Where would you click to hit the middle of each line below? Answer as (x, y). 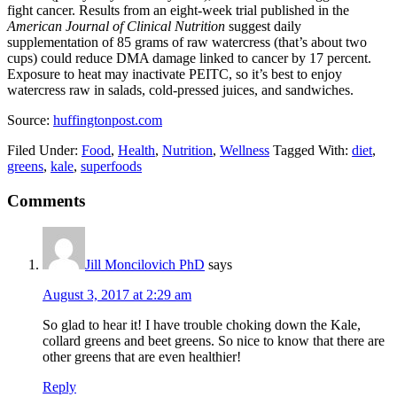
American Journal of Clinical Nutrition (116, 26)
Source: (30, 120)
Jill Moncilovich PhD (145, 265)
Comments (46, 200)
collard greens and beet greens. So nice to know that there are (214, 341)
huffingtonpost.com (108, 120)
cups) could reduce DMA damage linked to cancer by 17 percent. (189, 58)
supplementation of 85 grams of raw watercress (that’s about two (187, 42)
